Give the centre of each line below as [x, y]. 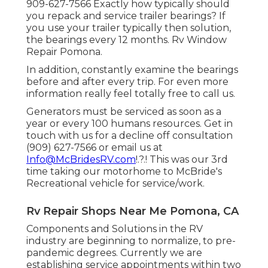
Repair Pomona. [64, 52]
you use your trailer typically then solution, [129, 28]
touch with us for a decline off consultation [130, 136]
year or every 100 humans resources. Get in [130, 124]
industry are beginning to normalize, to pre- [131, 241]
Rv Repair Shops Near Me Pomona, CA [133, 211]
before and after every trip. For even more [127, 82]
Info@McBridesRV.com [81, 160]
